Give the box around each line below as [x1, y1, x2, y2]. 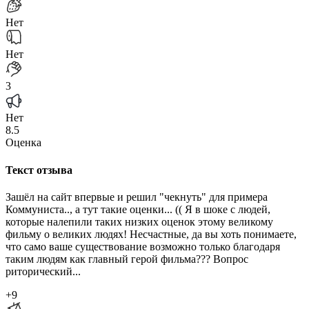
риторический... [6, 266, 81, 277]
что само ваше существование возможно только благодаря [6, 241, 280, 252]
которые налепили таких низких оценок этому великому [6, 216, 273, 228]
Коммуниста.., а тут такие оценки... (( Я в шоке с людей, [6, 203, 270, 215]
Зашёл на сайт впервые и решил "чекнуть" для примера [6, 191, 268, 203]
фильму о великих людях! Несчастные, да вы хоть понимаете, [6, 228, 297, 240]
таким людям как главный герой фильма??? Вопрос [6, 253, 248, 265]
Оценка [6, 137, 41, 149]
